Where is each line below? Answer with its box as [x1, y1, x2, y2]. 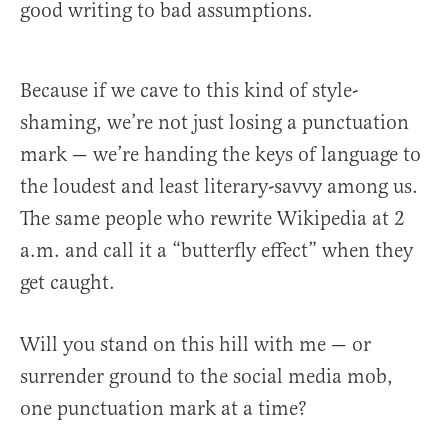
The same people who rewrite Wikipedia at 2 [20, 206, 405, 232]
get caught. [20, 270, 120, 296]
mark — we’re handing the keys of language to [20, 142, 421, 168]
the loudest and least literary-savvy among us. [20, 174, 418, 200]
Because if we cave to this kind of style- [20, 78, 358, 104]
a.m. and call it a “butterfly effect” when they [20, 238, 413, 264]
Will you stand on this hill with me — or [20, 332, 371, 358]
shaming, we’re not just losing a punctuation [20, 110, 409, 136]
